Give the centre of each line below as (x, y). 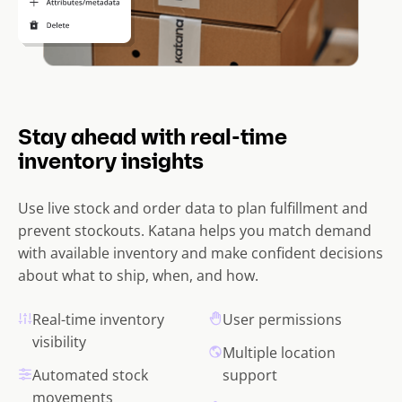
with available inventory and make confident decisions (201, 253)
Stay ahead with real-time (153, 140)
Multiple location (279, 353)
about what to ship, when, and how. (138, 276)
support (250, 376)
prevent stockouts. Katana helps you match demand (195, 231)
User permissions (282, 320)
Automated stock (90, 376)
